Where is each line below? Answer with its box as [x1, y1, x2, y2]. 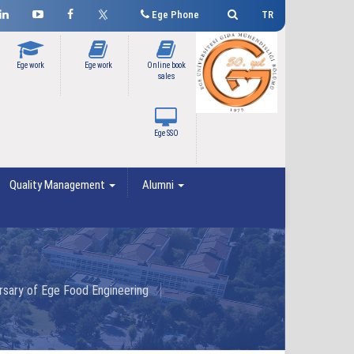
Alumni [140, 178, 176, 192]
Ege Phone [149, 9, 199, 21]
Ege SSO [153, 129, 179, 137]
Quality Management [7, 178, 107, 192]
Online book [146, 61, 186, 70]
